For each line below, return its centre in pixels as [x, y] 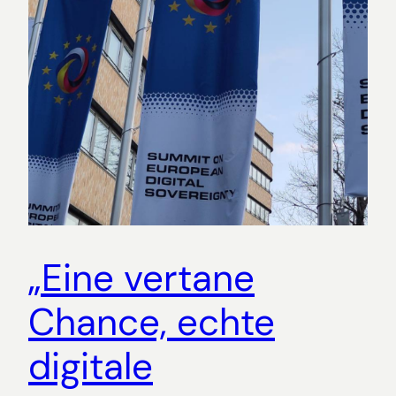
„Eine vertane [141, 278]
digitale [91, 367]
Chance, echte [152, 323]
